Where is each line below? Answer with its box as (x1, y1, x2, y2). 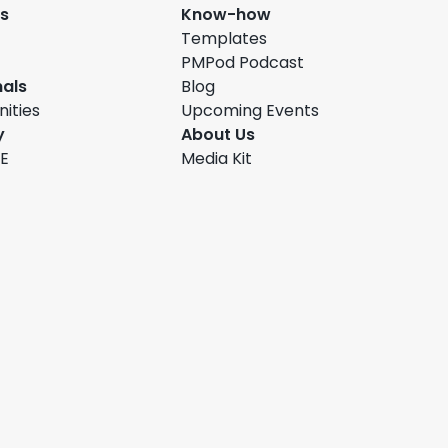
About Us (181, 123, 256, 149)
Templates (181, 27, 268, 53)
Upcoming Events (181, 99, 320, 125)
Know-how (181, 3, 272, 29)
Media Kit (181, 147, 253, 173)
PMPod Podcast (181, 51, 305, 77)
